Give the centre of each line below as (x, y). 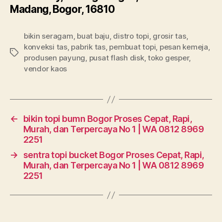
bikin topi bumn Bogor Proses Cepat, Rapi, (108, 119)
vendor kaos (46, 69)
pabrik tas (88, 47)
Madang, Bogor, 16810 (62, 9)
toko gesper (168, 58)
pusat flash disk (116, 58)
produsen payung (55, 58)
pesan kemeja (184, 47)
